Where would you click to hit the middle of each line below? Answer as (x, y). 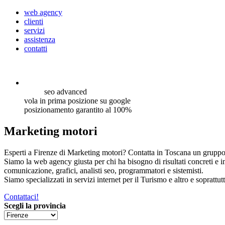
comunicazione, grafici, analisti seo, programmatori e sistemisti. (104, 170)
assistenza (40, 39)
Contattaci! (21, 196)
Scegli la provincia (35, 205)
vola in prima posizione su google (77, 101)
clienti (34, 21)
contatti (36, 48)
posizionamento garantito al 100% (78, 110)
